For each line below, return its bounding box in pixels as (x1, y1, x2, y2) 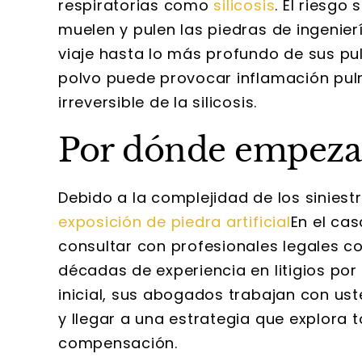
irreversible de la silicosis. (58, 92, 258, 112)
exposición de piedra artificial (58, 212, 291, 232)
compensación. (58, 333, 178, 353)
